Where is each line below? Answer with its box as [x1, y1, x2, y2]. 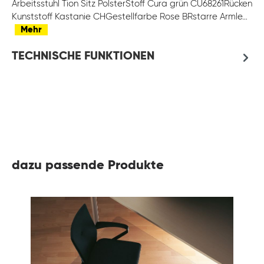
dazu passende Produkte [12, 159, 164, 173]
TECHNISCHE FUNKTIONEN [12, 51, 154, 63]
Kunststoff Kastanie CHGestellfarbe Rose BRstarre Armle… [12, 12, 247, 22]
